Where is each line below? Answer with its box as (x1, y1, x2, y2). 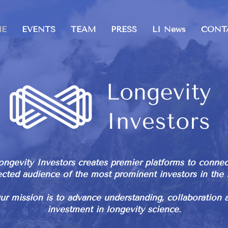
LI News (152, 24, 186, 34)
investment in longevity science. (47, 204, 184, 215)
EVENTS (22, 24, 55, 34)
